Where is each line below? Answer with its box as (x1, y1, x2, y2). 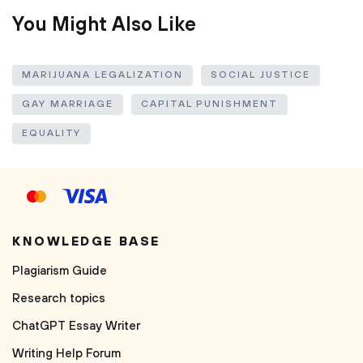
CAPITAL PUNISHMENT (141, 98, 278, 110)
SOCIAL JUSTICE (211, 69, 311, 81)
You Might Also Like (12, 13, 196, 37)
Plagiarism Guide (12, 263, 107, 279)
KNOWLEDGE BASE (12, 233, 160, 250)
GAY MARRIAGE (22, 98, 114, 110)
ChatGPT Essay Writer (12, 318, 140, 334)
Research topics (12, 291, 105, 306)
